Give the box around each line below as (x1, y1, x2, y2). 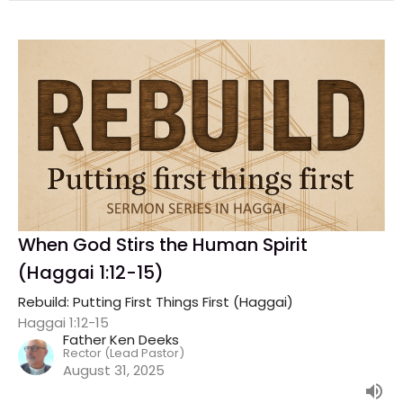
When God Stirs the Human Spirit (18, 232, 308, 258)
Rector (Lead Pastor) (63, 345, 184, 363)
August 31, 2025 (63, 361, 165, 381)
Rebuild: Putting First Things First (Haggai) (18, 292, 293, 312)
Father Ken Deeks (63, 330, 179, 350)
